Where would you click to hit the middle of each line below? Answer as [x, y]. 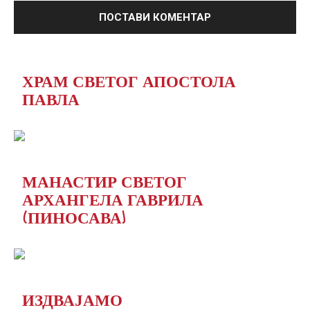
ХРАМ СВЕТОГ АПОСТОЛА [129, 81]
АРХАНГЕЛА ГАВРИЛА [113, 199]
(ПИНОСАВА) [74, 217]
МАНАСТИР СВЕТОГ [104, 181]
